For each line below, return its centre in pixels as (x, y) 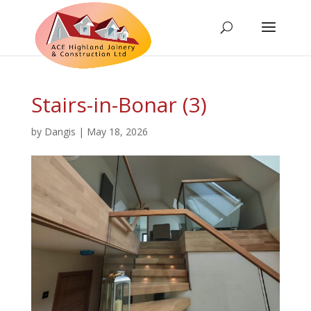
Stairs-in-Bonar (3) (119, 104)
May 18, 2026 (117, 132)
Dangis (60, 132)
